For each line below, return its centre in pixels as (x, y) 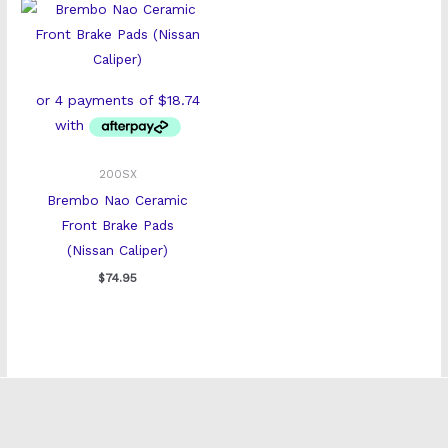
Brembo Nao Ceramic (118, 200)
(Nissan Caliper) (118, 250)
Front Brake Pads (118, 225)
